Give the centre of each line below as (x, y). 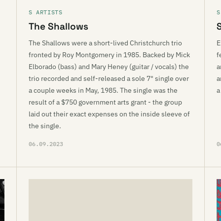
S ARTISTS (46, 12)
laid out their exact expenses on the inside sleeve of (109, 114)
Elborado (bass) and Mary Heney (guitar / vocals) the (109, 67)
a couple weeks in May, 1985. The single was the (103, 90)
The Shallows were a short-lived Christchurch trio (105, 43)
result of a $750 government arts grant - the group (105, 102)
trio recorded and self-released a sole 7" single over (109, 78)
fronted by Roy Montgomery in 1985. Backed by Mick (109, 55)
